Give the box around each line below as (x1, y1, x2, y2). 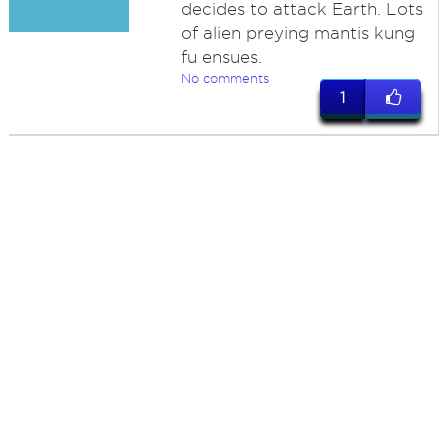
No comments (180, 71, 269, 85)
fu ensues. (180, 48, 262, 66)
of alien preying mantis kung (180, 24, 415, 42)
